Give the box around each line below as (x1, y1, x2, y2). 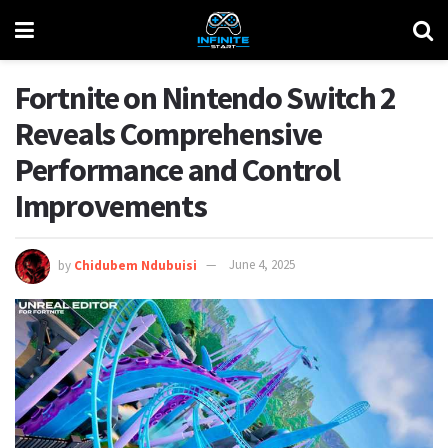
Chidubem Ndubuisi (74, 256, 197, 274)
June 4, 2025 (229, 256, 295, 274)
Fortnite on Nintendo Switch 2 (15, 78, 396, 118)
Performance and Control (15, 150, 340, 190)
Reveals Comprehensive (15, 114, 323, 154)
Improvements (15, 186, 207, 226)
